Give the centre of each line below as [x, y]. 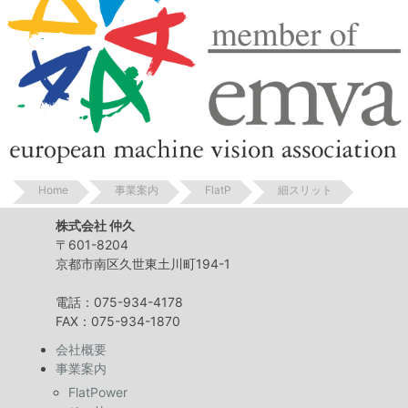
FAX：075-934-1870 [117, 321]
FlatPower [97, 393]
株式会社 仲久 [95, 226]
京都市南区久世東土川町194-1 [143, 264]
